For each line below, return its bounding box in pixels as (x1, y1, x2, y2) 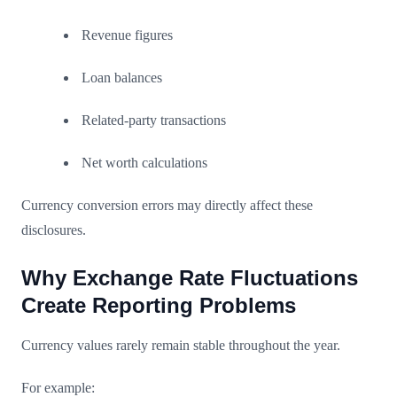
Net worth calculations (82, 154, 207, 170)
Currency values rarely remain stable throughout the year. (21, 337, 340, 353)
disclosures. (21, 222, 86, 237)
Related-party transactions (82, 112, 226, 128)
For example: (21, 379, 95, 395)
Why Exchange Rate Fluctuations (21, 265, 358, 290)
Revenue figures (82, 27, 173, 43)
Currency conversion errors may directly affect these (21, 197, 313, 213)
